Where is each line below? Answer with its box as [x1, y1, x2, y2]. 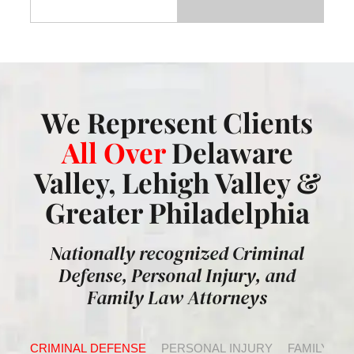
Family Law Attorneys [87, 284, 267, 311]
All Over [61, 134, 165, 171]
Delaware [171, 134, 293, 171]
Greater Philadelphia [44, 194, 310, 232]
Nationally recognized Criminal [50, 240, 304, 267]
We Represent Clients [41, 104, 313, 141]
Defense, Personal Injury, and [58, 262, 296, 289]
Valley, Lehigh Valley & [33, 164, 321, 201]
